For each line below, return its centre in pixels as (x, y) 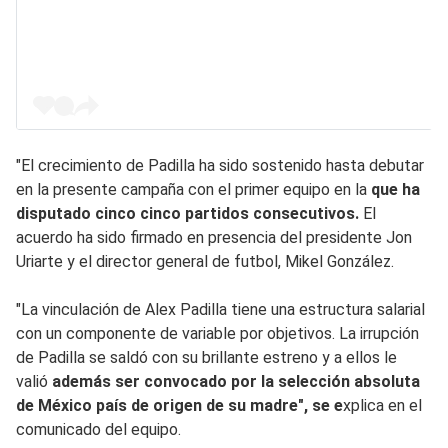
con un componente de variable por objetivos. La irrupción (217, 333)
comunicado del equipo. (98, 429)
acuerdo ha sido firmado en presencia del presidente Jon (214, 237)
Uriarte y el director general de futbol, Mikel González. (205, 261)
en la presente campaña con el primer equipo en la (193, 189)
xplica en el (382, 405)
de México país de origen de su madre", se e (179, 405)
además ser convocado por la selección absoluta (236, 381)
